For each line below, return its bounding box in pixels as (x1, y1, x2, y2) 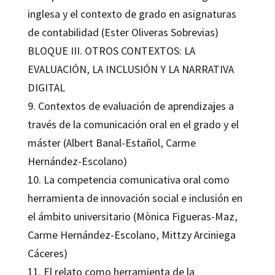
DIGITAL (27, 80, 65, 95)
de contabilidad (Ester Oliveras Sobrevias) (27, 25, 219, 39)
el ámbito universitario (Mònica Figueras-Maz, (27, 209, 238, 223)
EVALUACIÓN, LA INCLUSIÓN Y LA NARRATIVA (27, 61, 234, 76)
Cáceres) (27, 246, 68, 260)
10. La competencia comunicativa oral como (27, 172, 230, 187)
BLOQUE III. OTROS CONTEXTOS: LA (27, 43, 195, 58)
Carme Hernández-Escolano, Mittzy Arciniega (27, 227, 236, 242)
